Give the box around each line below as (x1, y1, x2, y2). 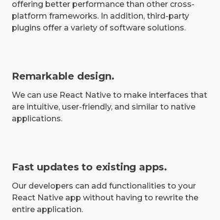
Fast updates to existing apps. (12, 161, 167, 173)
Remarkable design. (12, 70, 114, 82)
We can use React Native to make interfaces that (12, 90, 207, 100)
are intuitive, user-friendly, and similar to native (12, 102, 195, 112)
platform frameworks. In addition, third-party (12, 11, 189, 21)
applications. (12, 114, 62, 124)
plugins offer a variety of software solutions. (12, 23, 186, 33)
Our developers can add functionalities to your (12, 181, 196, 191)
